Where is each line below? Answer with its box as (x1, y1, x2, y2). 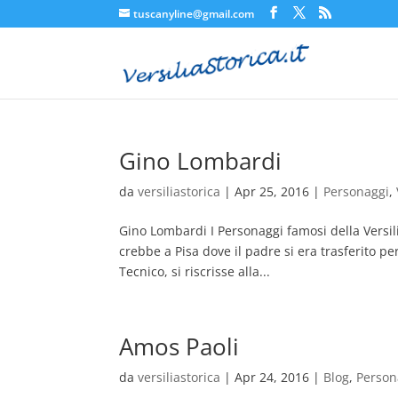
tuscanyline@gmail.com (133, 6, 255, 21)
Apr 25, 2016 (235, 183, 310, 200)
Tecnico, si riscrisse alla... (119, 263, 271, 280)
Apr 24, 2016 (235, 369, 310, 386)
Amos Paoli (119, 330, 240, 362)
